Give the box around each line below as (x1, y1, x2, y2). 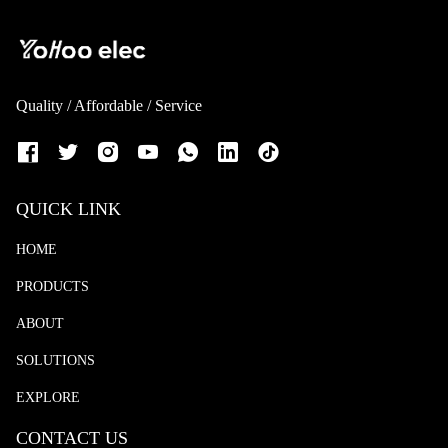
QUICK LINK (16, 198, 121, 219)
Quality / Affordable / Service (16, 97, 202, 114)
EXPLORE (16, 390, 80, 405)
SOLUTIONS (16, 353, 95, 368)
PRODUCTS (16, 279, 89, 294)
